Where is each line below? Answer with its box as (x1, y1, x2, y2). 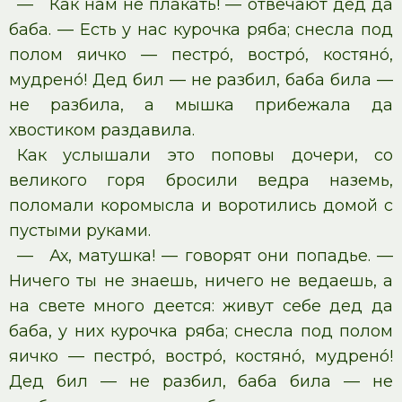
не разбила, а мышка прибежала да (9, 95, 393, 115)
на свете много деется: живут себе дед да (9, 296, 393, 316)
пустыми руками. (9, 221, 151, 240)
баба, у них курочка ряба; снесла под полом (9, 321, 393, 341)
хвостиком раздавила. (9, 120, 195, 140)
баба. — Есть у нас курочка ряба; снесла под (9, 20, 393, 39)
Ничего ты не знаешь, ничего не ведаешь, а (9, 271, 393, 291)
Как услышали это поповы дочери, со (16, 145, 393, 165)
